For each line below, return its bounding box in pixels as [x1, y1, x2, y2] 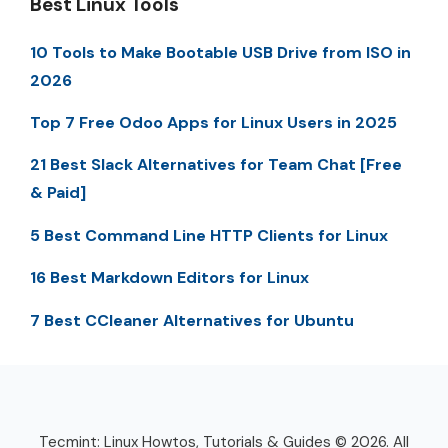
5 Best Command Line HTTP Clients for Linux [30, 224, 388, 246]
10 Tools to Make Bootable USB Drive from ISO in [30, 41, 411, 63]
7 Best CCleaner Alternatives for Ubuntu [30, 309, 354, 331]
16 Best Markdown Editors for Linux [30, 267, 309, 289]
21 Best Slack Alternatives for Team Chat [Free [30, 154, 402, 176]
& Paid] [30, 182, 86, 204]
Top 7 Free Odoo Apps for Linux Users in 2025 [30, 111, 397, 133]
